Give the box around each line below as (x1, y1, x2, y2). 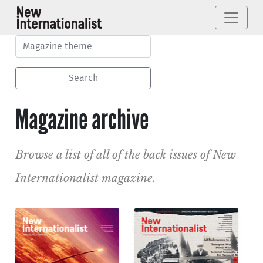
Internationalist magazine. (15, 171, 156, 186)
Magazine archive (15, 103, 149, 137)
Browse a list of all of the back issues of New (15, 147, 237, 162)
